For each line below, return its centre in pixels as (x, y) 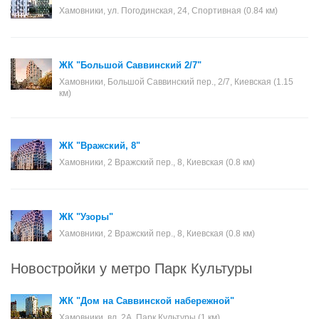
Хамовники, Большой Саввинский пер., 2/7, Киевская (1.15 (176, 82)
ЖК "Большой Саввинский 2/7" (130, 65)
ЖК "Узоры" (86, 217)
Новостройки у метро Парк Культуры (131, 267)
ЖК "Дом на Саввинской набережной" (147, 301)
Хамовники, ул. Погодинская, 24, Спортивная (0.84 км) (168, 11)
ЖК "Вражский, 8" (100, 146)
